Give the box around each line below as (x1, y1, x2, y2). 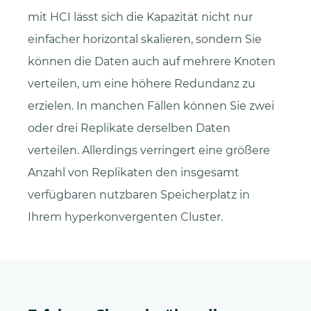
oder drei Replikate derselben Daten (28, 121, 230, 135)
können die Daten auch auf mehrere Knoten (28, 55, 276, 69)
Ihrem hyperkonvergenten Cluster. (28, 210, 223, 224)
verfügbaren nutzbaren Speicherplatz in (28, 188, 250, 202)
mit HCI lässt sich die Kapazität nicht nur (28, 10, 253, 24)
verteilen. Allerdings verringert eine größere (28, 144, 270, 158)
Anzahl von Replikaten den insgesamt (28, 166, 239, 180)
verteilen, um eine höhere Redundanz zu (28, 77, 255, 91)
